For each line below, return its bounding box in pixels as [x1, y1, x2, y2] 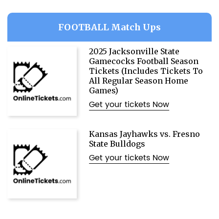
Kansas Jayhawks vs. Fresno [89, 129, 200, 139]
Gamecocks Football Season [89, 56, 199, 66]
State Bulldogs [89, 139, 146, 149]
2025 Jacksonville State [89, 46, 180, 56]
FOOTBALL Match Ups [58, 22, 161, 33]
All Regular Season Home [89, 76, 189, 86]
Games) [89, 86, 119, 95]
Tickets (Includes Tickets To [89, 66, 203, 76]
